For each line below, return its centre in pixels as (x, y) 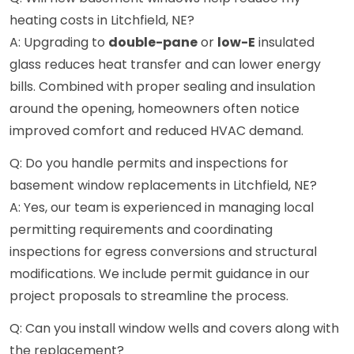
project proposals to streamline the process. (149, 296)
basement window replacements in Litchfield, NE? (163, 186)
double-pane (153, 43)
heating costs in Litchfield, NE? (102, 21)
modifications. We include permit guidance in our (160, 274)
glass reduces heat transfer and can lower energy (165, 65)
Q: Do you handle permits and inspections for (149, 164)
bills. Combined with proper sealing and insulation (162, 87)
